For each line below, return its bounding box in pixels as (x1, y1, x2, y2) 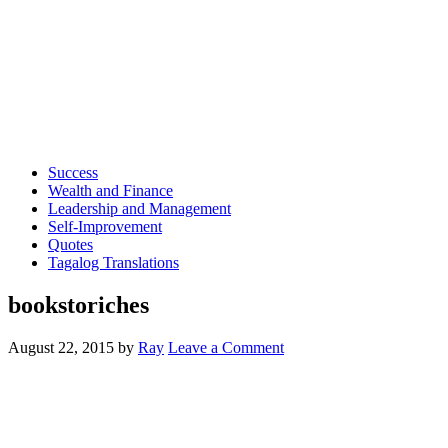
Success (48, 164, 98, 181)
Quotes (48, 236, 93, 253)
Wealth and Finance (48, 182, 173, 199)
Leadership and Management (48, 200, 231, 217)
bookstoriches (8, 291, 149, 318)
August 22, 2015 (8, 338, 114, 356)
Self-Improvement (48, 218, 162, 235)
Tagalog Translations (48, 254, 179, 271)
